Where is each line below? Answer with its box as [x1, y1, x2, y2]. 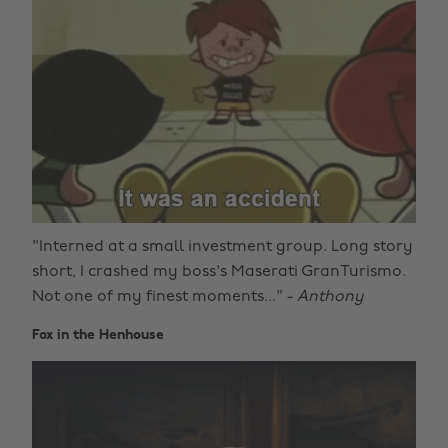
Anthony [297, 288, 364, 305]
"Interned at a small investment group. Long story [32, 238, 413, 255]
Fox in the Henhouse [32, 327, 164, 343]
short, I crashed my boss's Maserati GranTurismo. [32, 263, 406, 280]
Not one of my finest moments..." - [32, 288, 297, 305]
